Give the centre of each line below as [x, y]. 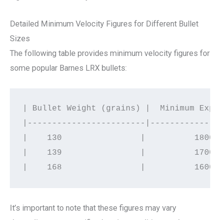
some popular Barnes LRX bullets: [68, 68]
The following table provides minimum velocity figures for [110, 53]
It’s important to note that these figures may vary [93, 208]
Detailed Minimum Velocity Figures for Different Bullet [104, 24]
